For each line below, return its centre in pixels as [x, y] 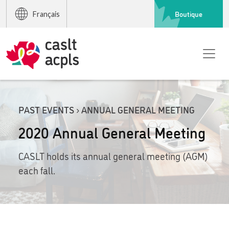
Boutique [189, 14]
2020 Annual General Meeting [112, 132]
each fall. [37, 170]
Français [46, 14]
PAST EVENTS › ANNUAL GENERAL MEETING [106, 109]
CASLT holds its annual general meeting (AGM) [113, 156]
